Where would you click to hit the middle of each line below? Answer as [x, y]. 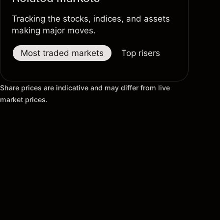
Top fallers [198, 53]
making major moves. [54, 30]
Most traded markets [62, 53]
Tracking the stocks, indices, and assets [91, 19]
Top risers [141, 53]
